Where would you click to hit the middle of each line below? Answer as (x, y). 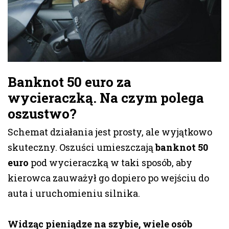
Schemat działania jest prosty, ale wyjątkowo (110, 132)
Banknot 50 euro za (70, 82)
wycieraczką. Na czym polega (106, 98)
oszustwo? (42, 114)
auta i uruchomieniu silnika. (74, 193)
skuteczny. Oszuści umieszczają (82, 147)
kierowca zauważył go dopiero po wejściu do (108, 178)
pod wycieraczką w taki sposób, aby (110, 163)
